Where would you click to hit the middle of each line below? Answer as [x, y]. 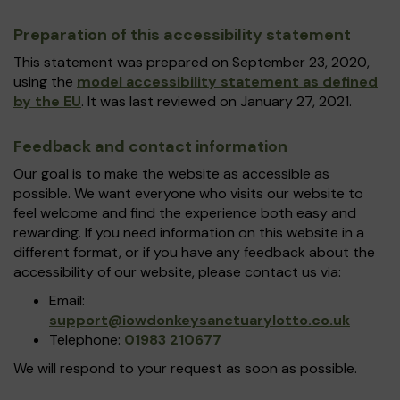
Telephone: [87, 340]
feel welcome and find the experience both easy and [185, 213]
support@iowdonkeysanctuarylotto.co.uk [200, 320]
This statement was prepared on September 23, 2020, [192, 62]
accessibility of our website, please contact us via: [177, 272]
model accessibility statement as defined [227, 82]
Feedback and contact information [150, 146]
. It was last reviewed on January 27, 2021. [217, 101]
